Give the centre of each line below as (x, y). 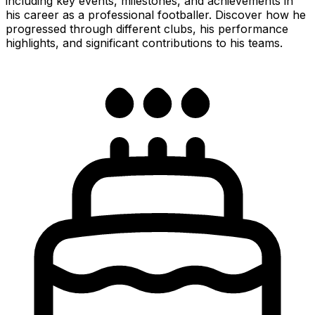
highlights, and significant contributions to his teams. (144, 43)
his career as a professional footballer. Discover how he (156, 14)
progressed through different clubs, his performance (147, 28)
